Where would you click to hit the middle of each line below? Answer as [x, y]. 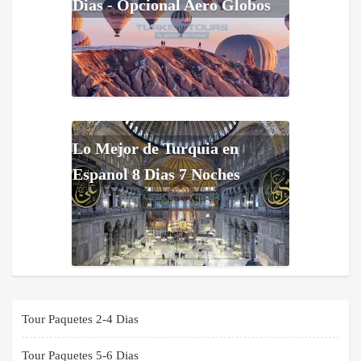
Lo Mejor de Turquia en [156, 149]
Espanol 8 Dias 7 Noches [156, 174]
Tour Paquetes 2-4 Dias [80, 320]
